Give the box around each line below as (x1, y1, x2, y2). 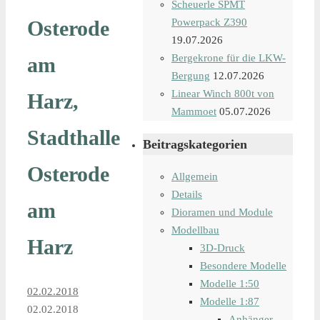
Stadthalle (27, 125, 120, 149)
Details (171, 189, 202, 200)
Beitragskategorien (143, 137, 247, 151)
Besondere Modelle (200, 260, 286, 271)
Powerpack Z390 (171, 16, 247, 28)
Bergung (171, 70, 210, 81)
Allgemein (171, 171, 218, 182)
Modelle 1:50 (200, 278, 259, 289)
